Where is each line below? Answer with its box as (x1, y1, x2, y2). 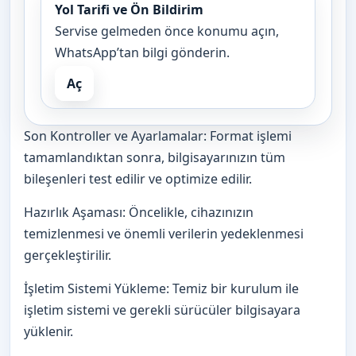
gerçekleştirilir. (24, 246, 111, 264)
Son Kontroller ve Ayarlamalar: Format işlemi (24, 126, 292, 145)
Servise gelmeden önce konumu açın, (55, 21, 279, 40)
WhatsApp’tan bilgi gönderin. (55, 43, 230, 61)
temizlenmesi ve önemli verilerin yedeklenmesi (24, 224, 304, 242)
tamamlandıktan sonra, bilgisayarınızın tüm (24, 148, 285, 166)
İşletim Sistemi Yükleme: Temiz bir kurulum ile (24, 279, 299, 297)
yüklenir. (24, 322, 73, 340)
